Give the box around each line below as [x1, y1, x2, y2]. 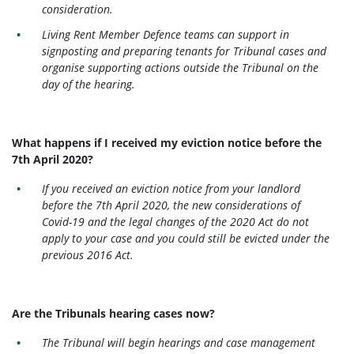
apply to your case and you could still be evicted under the [42, 231, 330, 247]
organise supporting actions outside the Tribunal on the [42, 60, 319, 76]
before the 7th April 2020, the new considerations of [42, 198, 301, 213]
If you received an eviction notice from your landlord [42, 181, 301, 197]
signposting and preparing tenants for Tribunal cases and [42, 43, 327, 59]
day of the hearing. [42, 77, 136, 92]
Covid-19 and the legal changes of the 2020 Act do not [42, 214, 310, 230]
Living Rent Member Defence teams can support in [42, 27, 290, 43]
